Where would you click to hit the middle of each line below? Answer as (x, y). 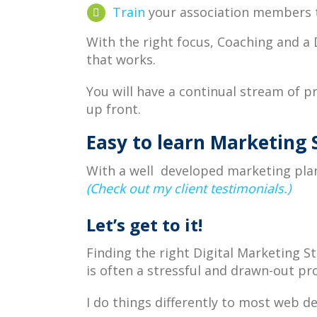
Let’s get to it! (144, 225)
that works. (121, 59)
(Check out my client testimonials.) (189, 188)
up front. (114, 109)
